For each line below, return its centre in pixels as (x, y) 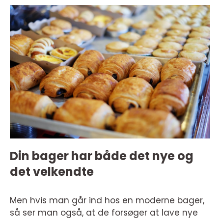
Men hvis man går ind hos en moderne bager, (107, 200)
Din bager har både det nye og (102, 156)
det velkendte (52, 171)
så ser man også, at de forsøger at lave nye (104, 212)
